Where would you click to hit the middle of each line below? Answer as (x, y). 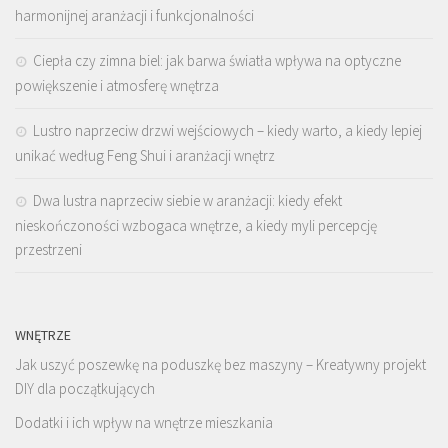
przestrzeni (48, 250)
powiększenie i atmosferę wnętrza (117, 86)
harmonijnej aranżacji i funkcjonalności (134, 16)
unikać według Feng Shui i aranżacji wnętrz (145, 156)
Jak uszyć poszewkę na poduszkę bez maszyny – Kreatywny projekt (220, 365)
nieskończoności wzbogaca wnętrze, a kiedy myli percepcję (196, 226)
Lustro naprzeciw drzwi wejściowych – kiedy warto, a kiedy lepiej (227, 131)
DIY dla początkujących (85, 389)
